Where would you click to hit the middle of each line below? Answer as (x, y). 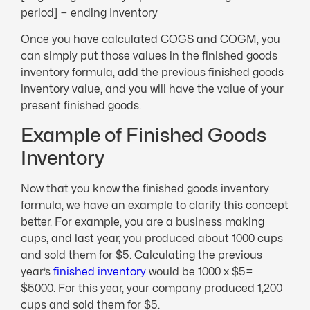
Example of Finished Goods (144, 135)
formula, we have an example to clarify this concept (155, 206)
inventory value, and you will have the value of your (152, 89)
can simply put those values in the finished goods (149, 55)
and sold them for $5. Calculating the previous (142, 255)
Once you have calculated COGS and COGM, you (151, 39)
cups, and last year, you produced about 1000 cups (152, 239)
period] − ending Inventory (89, 12)
